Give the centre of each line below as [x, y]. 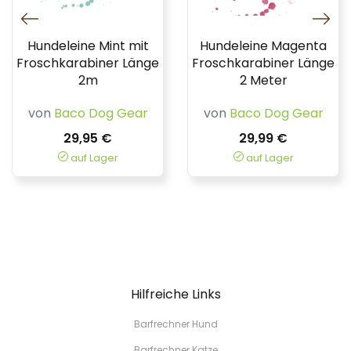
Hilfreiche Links [175, 294]
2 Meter [263, 80]
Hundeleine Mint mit [88, 46]
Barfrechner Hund [175, 324]
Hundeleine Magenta [263, 46]
